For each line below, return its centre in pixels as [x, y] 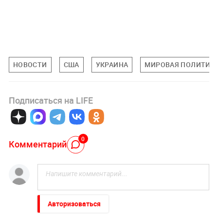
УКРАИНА [112, 65]
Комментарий [37, 144]
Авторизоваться [74, 204]
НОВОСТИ [30, 65]
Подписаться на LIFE [51, 100]
